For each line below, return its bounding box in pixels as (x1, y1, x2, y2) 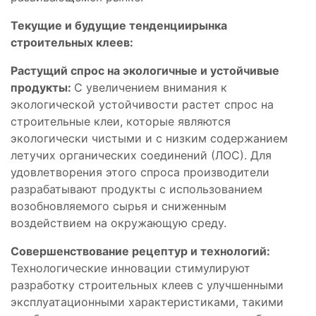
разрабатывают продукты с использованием (11, 181, 262, 196)
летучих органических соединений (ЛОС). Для (11, 147, 272, 162)
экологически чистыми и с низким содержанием (11, 130, 288, 145)
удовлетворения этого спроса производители (11, 164, 269, 179)
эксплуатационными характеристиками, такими (11, 294, 284, 309)
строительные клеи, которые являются (11, 114, 231, 128)
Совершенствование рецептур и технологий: (11, 243, 270, 258)
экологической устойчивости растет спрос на (11, 97, 274, 111)
